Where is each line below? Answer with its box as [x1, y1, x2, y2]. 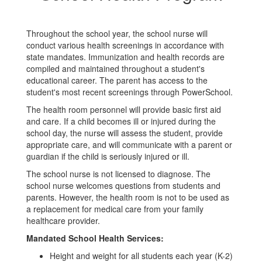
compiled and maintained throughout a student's [26, 63, 205, 74]
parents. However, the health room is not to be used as [26, 191, 229, 203]
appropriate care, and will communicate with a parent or [26, 139, 232, 150]
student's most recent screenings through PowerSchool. [26, 86, 233, 98]
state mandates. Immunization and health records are [26, 51, 225, 63]
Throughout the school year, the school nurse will [26, 27, 208, 39]
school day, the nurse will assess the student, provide [26, 127, 223, 139]
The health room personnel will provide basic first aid [26, 104, 221, 115]
